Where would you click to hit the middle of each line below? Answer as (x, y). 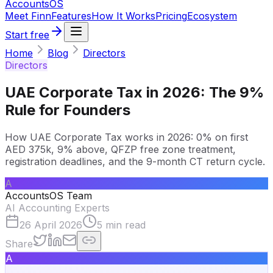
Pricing (171, 16)
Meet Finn (28, 16)
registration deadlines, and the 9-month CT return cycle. (135, 161)
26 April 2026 (51, 225)
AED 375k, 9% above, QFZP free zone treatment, (120, 149)
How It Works (123, 16)
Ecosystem (212, 16)
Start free (27, 35)
